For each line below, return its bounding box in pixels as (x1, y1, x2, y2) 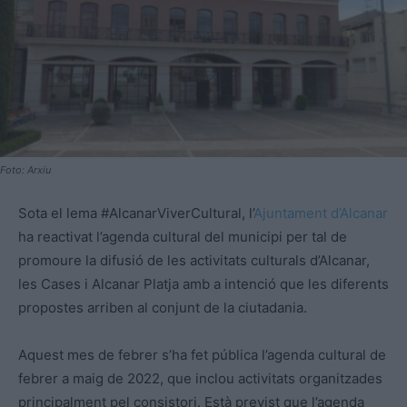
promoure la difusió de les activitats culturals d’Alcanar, (18, 251, 370, 269)
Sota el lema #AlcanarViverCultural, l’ (18, 203, 253, 222)
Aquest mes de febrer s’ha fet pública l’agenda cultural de (18, 345, 386, 363)
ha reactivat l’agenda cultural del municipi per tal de (18, 227, 347, 245)
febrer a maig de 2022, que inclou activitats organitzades (18, 369, 382, 387)
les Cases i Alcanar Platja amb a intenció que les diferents (18, 274, 389, 293)
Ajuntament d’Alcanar (253, 203, 388, 222)
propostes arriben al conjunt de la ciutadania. (18, 298, 307, 316)
